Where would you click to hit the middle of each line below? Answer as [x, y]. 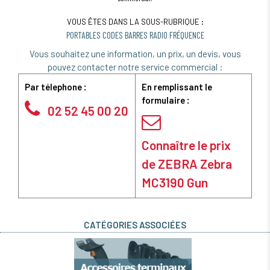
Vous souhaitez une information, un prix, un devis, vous [135, 54]
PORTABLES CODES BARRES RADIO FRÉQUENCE [135, 35]
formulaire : [166, 100]
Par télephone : [56, 87]
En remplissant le [177, 87]
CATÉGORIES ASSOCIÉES [135, 225]
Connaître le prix [186, 145]
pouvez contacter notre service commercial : [135, 67]
